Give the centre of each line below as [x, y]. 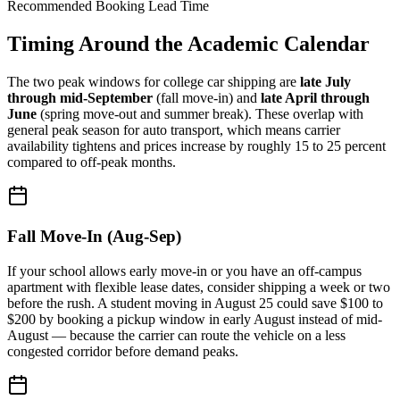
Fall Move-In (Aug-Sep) [94, 236]
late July [325, 82]
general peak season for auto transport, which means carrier [174, 130]
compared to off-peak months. [92, 162]
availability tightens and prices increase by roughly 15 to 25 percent [196, 146]
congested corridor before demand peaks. [123, 351]
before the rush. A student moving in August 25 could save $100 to [195, 303]
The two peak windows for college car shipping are [154, 82]
